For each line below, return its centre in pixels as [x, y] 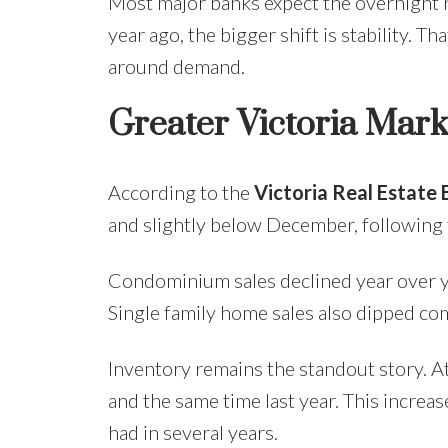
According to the [180, 192]
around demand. [176, 66]
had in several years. [192, 432]
